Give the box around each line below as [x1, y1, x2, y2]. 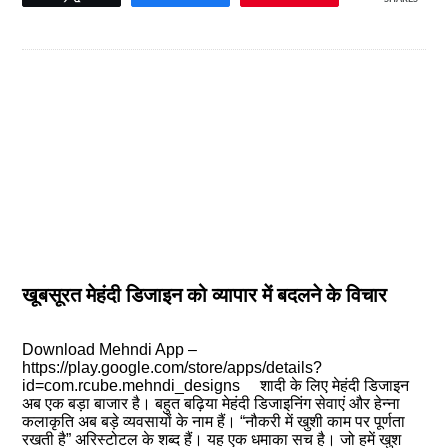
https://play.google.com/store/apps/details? [22, 359, 323, 376]
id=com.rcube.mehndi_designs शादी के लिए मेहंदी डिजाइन [22, 377, 410, 394]
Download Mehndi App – [22, 341, 198, 358]
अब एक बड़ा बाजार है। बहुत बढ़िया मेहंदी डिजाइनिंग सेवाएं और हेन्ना [22, 395, 401, 412]
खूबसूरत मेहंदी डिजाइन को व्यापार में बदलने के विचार [22, 281, 388, 308]
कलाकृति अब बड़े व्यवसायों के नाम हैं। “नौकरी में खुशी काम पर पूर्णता [22, 413, 406, 430]
